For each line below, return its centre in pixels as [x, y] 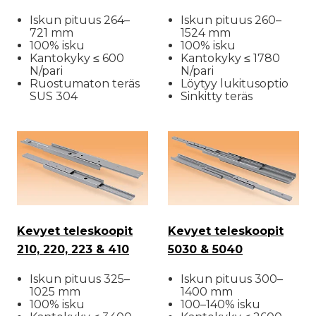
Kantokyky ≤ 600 [77, 59]
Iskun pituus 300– [232, 279]
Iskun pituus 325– [80, 279]
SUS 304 [54, 97]
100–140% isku [220, 305]
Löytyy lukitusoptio [235, 84]
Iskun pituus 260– [231, 20]
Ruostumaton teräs [85, 84]
